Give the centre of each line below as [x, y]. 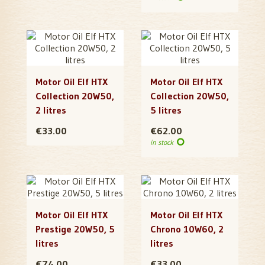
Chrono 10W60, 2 [187, 229]
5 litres [166, 110]
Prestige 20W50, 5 [75, 229]
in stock [163, 143]
